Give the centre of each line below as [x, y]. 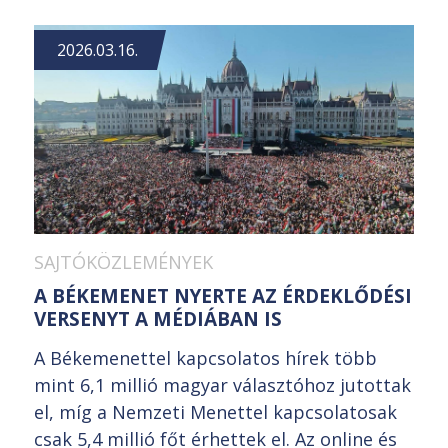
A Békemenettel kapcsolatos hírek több [205, 357]
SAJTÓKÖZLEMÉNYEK [123, 261]
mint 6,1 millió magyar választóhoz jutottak [222, 384]
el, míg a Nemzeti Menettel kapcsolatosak [215, 411]
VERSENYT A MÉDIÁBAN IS [158, 318]
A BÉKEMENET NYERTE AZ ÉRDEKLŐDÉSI [223, 295]
